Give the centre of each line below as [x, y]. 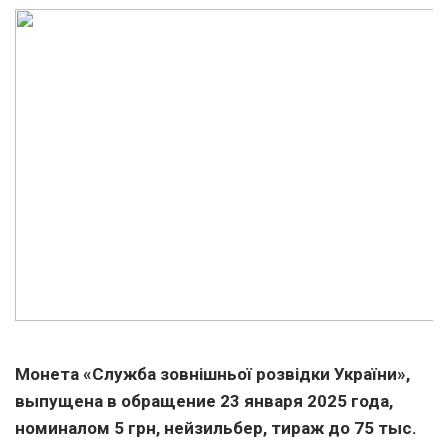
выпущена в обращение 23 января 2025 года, [204, 401]
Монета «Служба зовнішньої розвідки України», [212, 374]
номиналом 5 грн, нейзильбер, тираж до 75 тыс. [216, 428]
